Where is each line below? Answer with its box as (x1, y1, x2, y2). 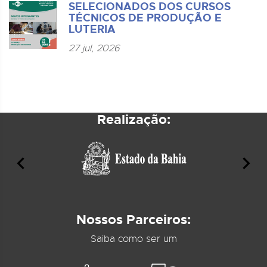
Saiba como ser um (90, 233, 177, 245)
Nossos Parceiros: (76, 211, 191, 228)
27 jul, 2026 (69, 42, 120, 54)
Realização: (97, 111, 170, 128)
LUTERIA (69, 22, 116, 36)
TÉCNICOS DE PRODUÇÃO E (69, 11, 222, 25)
